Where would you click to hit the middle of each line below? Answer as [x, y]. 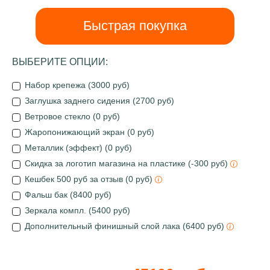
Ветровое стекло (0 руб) [72, 116]
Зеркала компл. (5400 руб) [77, 210]
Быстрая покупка [135, 26]
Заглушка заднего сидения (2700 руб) [99, 101]
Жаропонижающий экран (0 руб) [89, 132]
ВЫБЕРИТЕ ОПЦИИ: [60, 62]
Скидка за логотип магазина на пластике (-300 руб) [127, 163]
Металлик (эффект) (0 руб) [78, 148]
